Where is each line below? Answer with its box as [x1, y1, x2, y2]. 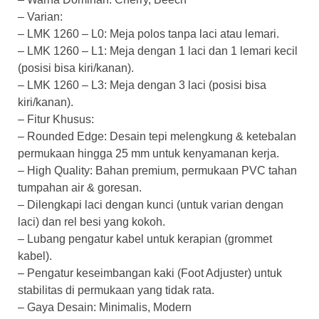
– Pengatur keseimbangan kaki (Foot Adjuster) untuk [18, 266, 282, 279]
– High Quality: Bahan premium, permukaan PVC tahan [18, 164, 297, 177]
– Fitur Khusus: [18, 113, 94, 125]
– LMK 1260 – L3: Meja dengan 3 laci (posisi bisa [18, 78, 266, 91]
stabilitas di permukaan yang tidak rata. [18, 283, 214, 296]
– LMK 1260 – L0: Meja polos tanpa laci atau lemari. [18, 27, 279, 40]
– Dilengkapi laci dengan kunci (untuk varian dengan [18, 198, 283, 211]
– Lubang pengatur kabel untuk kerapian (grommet [18, 232, 272, 245]
